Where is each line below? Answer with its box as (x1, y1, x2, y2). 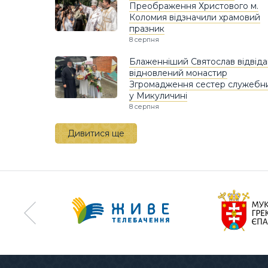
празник (129, 23, 165, 35)
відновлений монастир (129, 68, 227, 79)
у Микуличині (129, 90, 187, 102)
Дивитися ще (68, 128, 124, 139)
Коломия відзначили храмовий (129, 12, 260, 23)
